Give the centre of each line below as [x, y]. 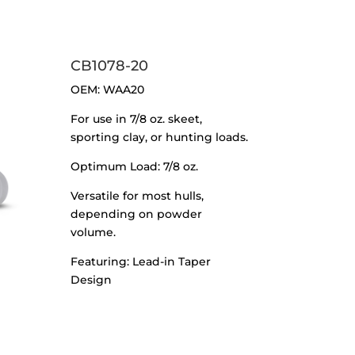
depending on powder [137, 214]
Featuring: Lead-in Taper [141, 262]
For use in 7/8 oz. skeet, [137, 119]
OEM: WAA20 [108, 90]
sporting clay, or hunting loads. [160, 137]
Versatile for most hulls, [137, 196]
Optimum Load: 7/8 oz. [135, 167]
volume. [94, 233]
